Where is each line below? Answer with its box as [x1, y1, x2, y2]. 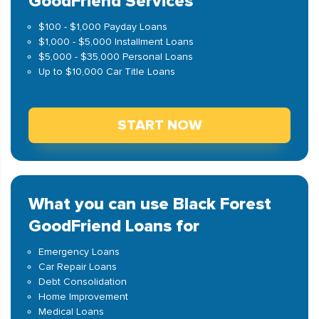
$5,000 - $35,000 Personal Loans [38, 51, 193, 63]
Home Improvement [38, 291, 128, 303]
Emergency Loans [38, 246, 120, 258]
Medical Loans [38, 305, 104, 318]
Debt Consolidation [38, 276, 127, 288]
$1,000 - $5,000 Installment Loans [38, 36, 194, 48]
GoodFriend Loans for [28, 216, 199, 236]
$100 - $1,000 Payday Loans [38, 21, 167, 33]
